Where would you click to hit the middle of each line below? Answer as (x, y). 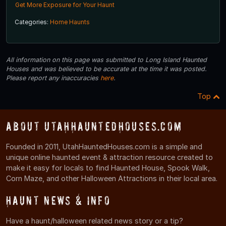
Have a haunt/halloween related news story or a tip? (95, 220)
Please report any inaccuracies (53, 78)
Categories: (32, 22)
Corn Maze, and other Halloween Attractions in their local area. (112, 178)
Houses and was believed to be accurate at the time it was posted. (106, 69)
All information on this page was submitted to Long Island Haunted (106, 60)
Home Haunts (70, 22)
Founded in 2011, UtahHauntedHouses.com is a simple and (104, 146)
